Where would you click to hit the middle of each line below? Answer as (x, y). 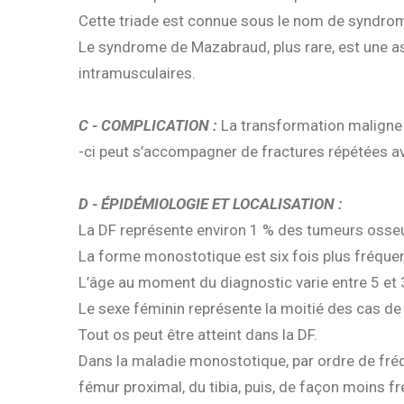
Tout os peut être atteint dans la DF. (198, 335)
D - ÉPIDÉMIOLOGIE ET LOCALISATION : (211, 204)
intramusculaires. (137, 73)
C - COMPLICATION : (148, 126)
